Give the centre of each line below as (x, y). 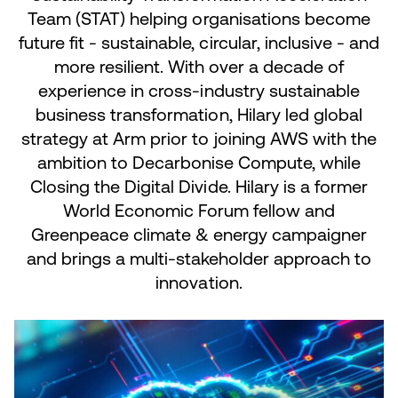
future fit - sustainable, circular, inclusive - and (199, 42)
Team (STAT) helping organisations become (199, 18)
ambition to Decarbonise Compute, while (199, 162)
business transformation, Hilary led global (199, 114)
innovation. (199, 282)
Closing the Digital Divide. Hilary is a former (199, 186)
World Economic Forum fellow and (199, 210)
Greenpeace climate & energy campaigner (199, 234)
